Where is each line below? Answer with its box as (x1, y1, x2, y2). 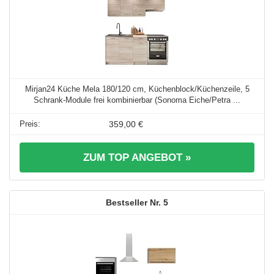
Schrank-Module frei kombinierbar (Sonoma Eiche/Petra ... (34, 95, 240, 105)
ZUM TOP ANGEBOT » (83, 152, 191, 164)
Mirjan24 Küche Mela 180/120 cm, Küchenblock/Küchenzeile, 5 (24, 84, 250, 94)
